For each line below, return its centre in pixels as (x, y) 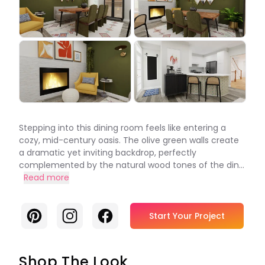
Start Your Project (187, 216)
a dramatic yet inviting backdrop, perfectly (108, 153)
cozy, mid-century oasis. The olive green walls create (129, 140)
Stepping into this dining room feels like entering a (122, 128)
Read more (46, 177)
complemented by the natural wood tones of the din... (132, 165)
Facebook (120, 214)
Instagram (85, 214)
